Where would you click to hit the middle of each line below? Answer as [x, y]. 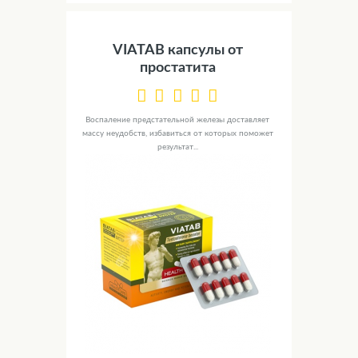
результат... [177, 147]
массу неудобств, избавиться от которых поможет [177, 134]
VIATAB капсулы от [177, 50]
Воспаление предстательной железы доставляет [177, 120]
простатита [177, 68]
